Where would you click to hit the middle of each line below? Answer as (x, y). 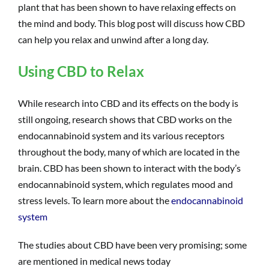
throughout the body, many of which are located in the (129, 152)
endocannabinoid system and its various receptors (121, 136)
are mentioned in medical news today (94, 261)
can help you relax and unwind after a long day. (113, 40)
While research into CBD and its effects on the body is (128, 103)
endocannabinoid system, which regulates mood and (125, 184)
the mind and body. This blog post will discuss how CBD (131, 23)
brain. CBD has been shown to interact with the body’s (129, 168)
